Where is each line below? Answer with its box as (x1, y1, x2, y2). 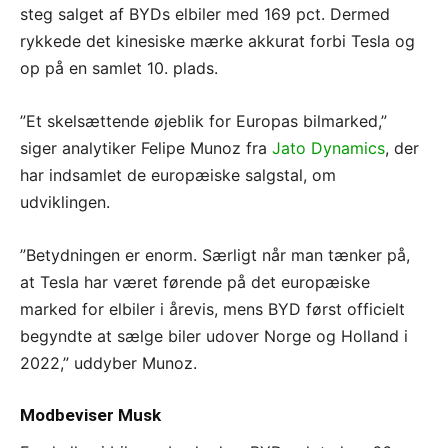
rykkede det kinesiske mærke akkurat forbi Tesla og (20, 30, 415, 51)
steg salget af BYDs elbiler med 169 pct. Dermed (20, 3, 390, 24)
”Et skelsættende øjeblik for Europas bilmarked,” (20, 110, 387, 131)
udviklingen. (20, 191, 110, 212)
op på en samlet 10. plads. (20, 57, 218, 78)
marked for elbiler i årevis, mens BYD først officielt (20, 298, 405, 319)
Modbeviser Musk (20, 404, 161, 425)
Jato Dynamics (272, 137, 385, 158)
